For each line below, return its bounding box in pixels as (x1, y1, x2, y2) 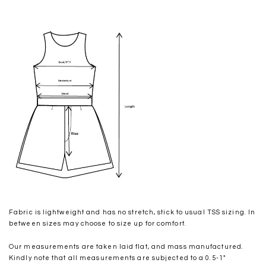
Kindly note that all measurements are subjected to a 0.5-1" (9, 254, 226, 261)
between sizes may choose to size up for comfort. (9, 220, 186, 227)
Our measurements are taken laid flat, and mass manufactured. (9, 243, 244, 250)
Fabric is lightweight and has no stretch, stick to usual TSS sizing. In (9, 208, 256, 216)
